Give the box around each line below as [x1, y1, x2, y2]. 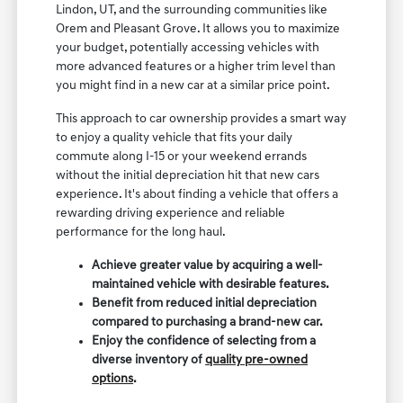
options [92, 372, 134, 386]
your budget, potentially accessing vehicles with [56, 40, 320, 55]
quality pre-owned [205, 353, 309, 367]
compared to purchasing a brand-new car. [92, 315, 324, 329]
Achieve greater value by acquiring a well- [92, 258, 324, 273]
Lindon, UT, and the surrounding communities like [56, 3, 328, 17]
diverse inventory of [92, 353, 206, 367]
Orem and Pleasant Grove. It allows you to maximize [56, 22, 341, 36]
